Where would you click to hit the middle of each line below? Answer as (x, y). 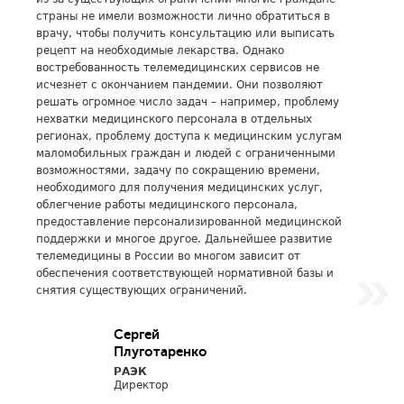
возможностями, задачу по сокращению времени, (178, 170)
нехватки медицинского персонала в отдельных (174, 119)
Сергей (137, 335)
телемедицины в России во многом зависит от (168, 256)
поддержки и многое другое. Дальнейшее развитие (184, 239)
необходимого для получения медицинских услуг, (179, 188)
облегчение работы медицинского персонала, (167, 205)
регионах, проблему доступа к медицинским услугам (189, 136)
